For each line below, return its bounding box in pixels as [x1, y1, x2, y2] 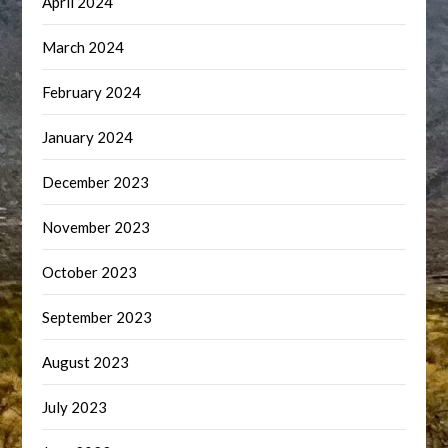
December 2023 [42, 173, 150, 192]
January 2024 [42, 128, 134, 147]
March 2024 [42, 38, 125, 57]
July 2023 [42, 398, 108, 417]
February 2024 [42, 83, 142, 102]
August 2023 [42, 353, 130, 372]
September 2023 [42, 308, 153, 327]
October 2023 [42, 263, 138, 282]
